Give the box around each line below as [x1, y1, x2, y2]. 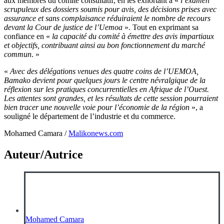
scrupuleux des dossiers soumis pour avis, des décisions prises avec [4, 4, 216, 13]
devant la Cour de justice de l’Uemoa [4, 22, 122, 31]
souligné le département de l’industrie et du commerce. [4, 111, 175, 120]
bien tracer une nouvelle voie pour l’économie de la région [4, 102, 191, 111]
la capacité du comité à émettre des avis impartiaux [52, 31, 214, 40]
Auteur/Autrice [4, 147, 83, 161]
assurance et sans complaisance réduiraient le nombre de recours [4, 13, 210, 22]
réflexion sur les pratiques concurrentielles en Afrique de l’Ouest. [4, 84, 209, 93]
